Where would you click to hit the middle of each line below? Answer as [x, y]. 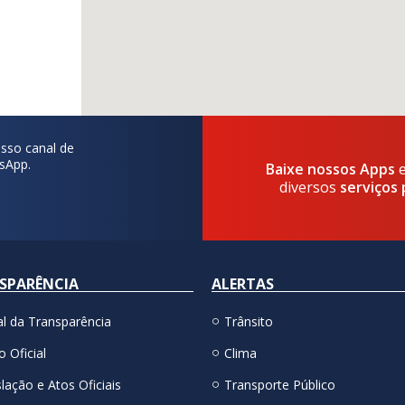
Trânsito [248, 322]
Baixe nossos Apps [333, 169]
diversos [310, 187]
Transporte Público [279, 385]
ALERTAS [243, 284]
